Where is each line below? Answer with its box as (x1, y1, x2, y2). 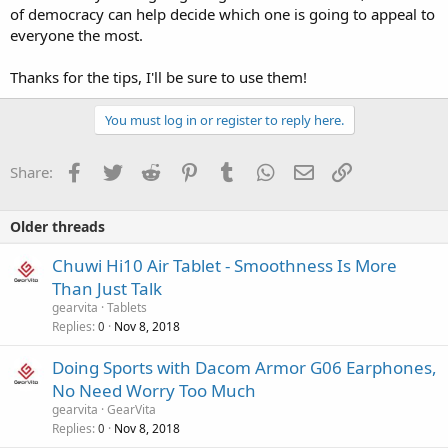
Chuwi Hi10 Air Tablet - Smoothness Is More (52, 254, 397, 277)
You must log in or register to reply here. (104, 111, 344, 129)
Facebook (86, 160, 153, 180)
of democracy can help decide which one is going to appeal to (10, 4, 435, 24)
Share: (10, 162, 53, 182)
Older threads (10, 217, 105, 236)
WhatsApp (277, 160, 349, 180)
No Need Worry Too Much (52, 379, 256, 402)
